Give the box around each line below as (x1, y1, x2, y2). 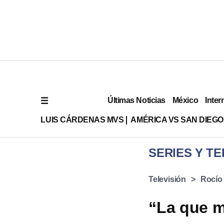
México (172, 95, 198, 104)
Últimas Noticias (107, 95, 165, 104)
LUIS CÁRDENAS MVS (40, 115, 124, 124)
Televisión (148, 175, 186, 183)
